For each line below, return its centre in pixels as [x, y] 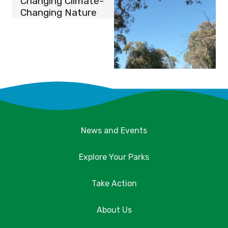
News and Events [114, 131]
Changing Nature [59, 13]
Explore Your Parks [114, 157]
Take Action [114, 184]
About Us [114, 210]
